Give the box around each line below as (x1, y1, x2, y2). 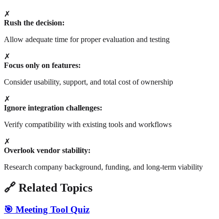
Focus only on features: (4, 61, 81, 69)
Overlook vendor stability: (4, 146, 90, 154)
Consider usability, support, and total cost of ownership (4, 77, 173, 86)
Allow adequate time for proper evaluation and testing (4, 35, 170, 44)
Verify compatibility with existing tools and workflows (4, 120, 172, 129)
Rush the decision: (4, 18, 65, 27)
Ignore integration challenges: (4, 103, 102, 112)
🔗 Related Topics (4, 181, 92, 194)
